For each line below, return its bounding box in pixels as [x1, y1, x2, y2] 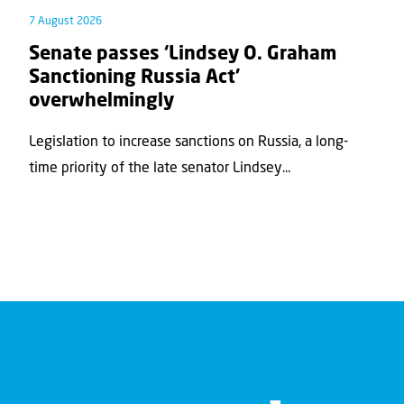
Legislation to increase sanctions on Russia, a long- [29, 135, 348, 151]
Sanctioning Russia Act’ [29, 68, 240, 87]
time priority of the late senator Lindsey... [29, 161, 290, 177]
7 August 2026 [29, 15, 102, 27]
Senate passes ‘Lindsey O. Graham [29, 44, 336, 64]
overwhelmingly [29, 91, 174, 111]
